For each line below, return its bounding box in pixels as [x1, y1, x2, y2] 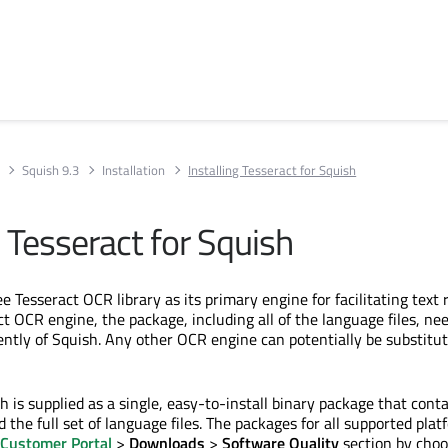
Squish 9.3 [22, 159, 80, 180]
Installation [102, 159, 166, 180]
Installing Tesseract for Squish [188, 159, 357, 180]
